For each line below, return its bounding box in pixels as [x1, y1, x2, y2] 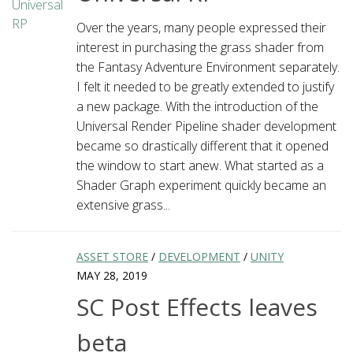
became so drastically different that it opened [76, 137, 329, 155]
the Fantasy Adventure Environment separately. [76, 58, 340, 76]
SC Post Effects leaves [76, 290, 318, 323]
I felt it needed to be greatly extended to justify [76, 78, 334, 96]
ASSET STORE [76, 249, 148, 265]
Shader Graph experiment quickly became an [76, 176, 326, 195]
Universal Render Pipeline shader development [76, 117, 336, 136]
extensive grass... [76, 196, 170, 214]
